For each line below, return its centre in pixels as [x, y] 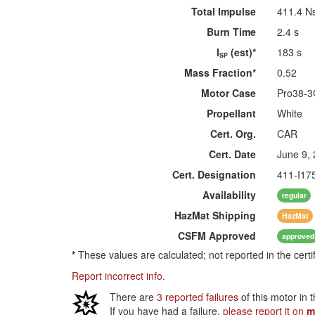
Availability [230, 195]
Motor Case [229, 93]
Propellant [232, 113]
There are [133, 297]
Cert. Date [233, 154]
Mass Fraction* [220, 72]
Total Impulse [224, 11]
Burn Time [232, 32]
